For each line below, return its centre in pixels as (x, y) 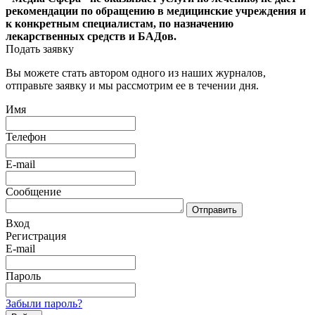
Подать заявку (40, 49)
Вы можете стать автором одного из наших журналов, (136, 73)
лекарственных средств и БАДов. (91, 36)
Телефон (26, 137)
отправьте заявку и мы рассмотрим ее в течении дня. (132, 85)
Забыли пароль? (44, 303)
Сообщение (33, 192)
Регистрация (36, 236)
